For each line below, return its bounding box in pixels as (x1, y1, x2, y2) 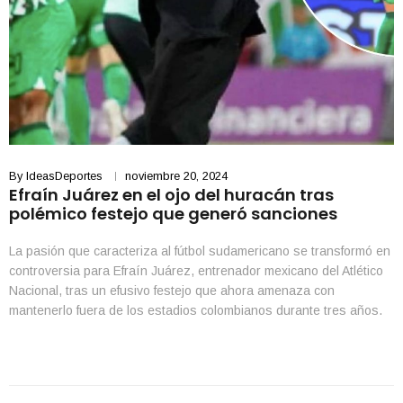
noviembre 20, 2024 (125, 169, 228, 183)
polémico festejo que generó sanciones (9, 202, 337, 225)
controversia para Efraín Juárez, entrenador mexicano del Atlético (9, 264, 383, 278)
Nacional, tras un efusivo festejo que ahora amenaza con (9, 283, 335, 298)
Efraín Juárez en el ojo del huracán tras (9, 184, 334, 206)
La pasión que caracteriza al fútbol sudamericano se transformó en (9, 244, 390, 258)
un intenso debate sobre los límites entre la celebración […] (9, 343, 350, 357)
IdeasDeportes (26, 169, 103, 183)
